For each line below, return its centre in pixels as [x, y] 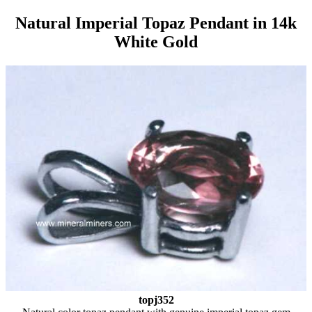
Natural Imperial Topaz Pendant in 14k [156, 23]
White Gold [156, 41]
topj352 [156, 299]
